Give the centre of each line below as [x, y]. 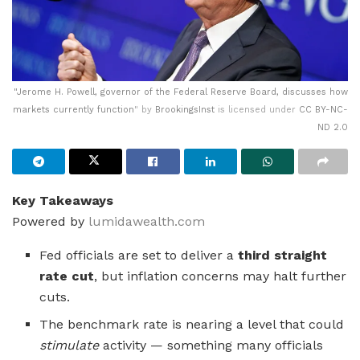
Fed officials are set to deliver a [139, 255]
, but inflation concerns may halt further [221, 276]
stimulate [70, 345]
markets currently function [74, 109]
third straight [283, 255]
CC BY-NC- [323, 109]
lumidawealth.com [147, 221]
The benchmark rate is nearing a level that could [192, 324]
